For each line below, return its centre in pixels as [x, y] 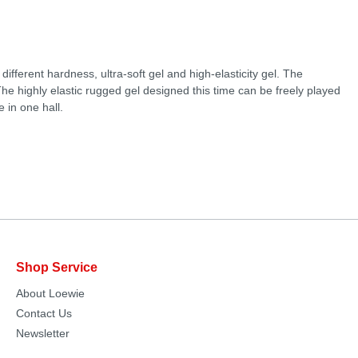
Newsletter [43, 333]
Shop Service [57, 267]
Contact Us [44, 313]
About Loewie [50, 293]
